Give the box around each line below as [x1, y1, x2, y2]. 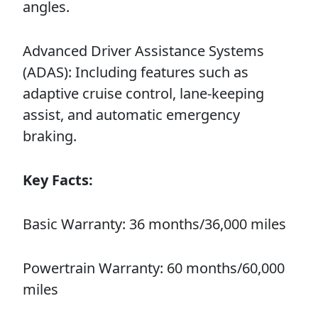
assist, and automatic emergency [23, 105, 240, 124]
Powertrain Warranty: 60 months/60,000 [23, 258, 285, 278]
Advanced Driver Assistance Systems [23, 41, 264, 60]
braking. [23, 126, 77, 146]
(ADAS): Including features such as [23, 62, 248, 82]
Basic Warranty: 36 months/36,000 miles [23, 214, 286, 234]
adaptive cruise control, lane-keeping [23, 84, 264, 103]
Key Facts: [23, 170, 93, 190]
